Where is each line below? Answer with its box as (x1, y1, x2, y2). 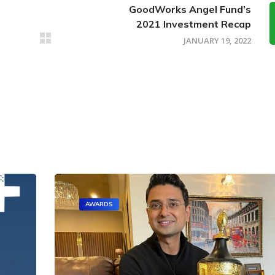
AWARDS (85, 199, 113, 208)
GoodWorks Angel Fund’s (129, 2, 251, 15)
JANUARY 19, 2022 (184, 34, 251, 46)
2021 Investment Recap (136, 17, 251, 30)
